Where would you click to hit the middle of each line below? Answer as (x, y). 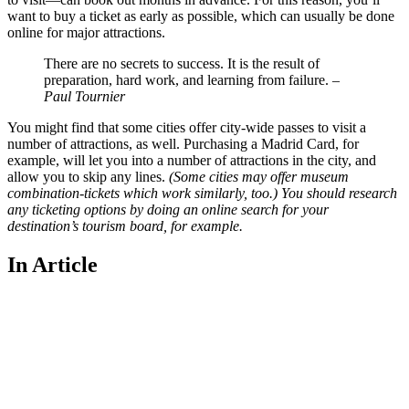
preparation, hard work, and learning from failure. (188, 79)
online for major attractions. (86, 32)
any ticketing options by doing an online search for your (168, 209)
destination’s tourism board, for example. (125, 225)
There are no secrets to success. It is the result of (182, 63)
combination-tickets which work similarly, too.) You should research (202, 193)
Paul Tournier (84, 96)
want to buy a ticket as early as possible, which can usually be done (201, 16)
